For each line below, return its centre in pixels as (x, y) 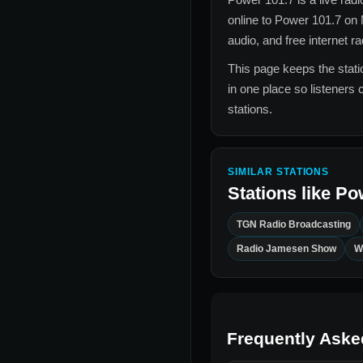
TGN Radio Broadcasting (294, 225)
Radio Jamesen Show (286, 249)
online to (251, 20)
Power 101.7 (308, 20)
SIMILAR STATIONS (279, 172)
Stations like (282, 194)
